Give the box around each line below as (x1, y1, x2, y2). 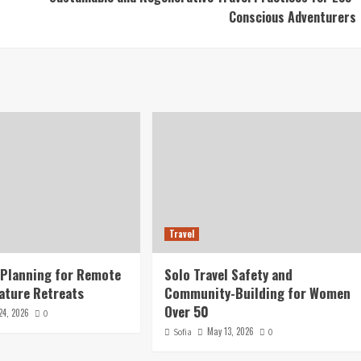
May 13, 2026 (206, 324, 254, 338)
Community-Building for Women (164, 282, 351, 303)
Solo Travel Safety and (164, 263, 293, 284)
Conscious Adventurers (228, 6, 356, 27)
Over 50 (164, 301, 209, 322)
